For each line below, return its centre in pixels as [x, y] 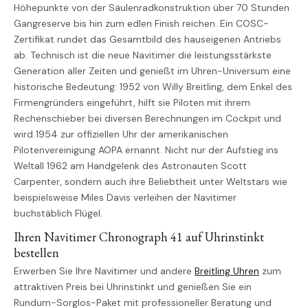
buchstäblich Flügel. [58, 213]
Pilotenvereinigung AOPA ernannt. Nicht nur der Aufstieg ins [146, 150]
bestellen [36, 253]
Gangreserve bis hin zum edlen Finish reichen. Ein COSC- [141, 24]
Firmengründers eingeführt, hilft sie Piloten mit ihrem [132, 103]
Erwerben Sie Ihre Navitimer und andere [104, 271]
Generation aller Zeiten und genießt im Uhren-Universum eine [152, 71]
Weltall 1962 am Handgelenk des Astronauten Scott [130, 166]
